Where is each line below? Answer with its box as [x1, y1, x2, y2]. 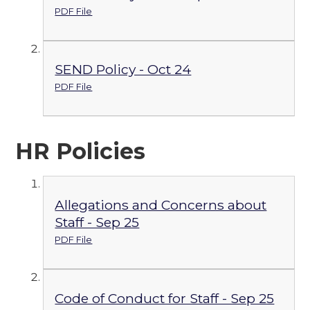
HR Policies [15, 138, 146, 165]
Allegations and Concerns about [55, 197, 267, 214]
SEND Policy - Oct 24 [55, 61, 192, 78]
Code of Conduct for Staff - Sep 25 [55, 289, 275, 307]
